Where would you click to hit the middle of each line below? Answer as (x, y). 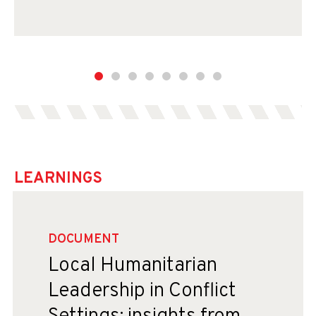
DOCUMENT (84, 239)
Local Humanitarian (133, 266)
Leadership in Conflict (142, 291)
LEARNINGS (58, 179)
